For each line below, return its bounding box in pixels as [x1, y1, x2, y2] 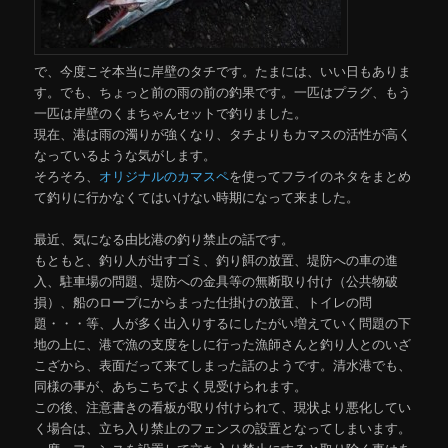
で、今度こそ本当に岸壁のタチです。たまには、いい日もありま [34, 60, 412, 80]
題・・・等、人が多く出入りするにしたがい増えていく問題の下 [34, 312, 412, 332]
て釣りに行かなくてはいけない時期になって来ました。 [34, 186, 360, 206]
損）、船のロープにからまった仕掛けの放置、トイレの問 [34, 291, 373, 311]
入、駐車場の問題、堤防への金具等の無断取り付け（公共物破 [34, 270, 399, 290]
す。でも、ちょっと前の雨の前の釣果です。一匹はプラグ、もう [34, 81, 412, 101]
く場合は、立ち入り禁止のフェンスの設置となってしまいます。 [34, 417, 412, 437]
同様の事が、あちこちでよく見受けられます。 [34, 375, 308, 395]
